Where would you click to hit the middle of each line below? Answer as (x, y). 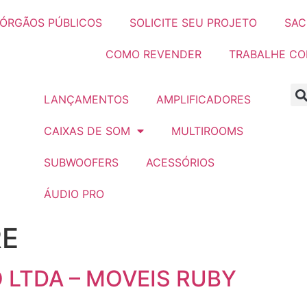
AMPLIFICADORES (203, 99)
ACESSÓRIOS (180, 162)
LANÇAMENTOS (86, 99)
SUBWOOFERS (81, 162)
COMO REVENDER (153, 54)
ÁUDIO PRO (74, 194)
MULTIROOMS (207, 131)
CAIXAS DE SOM (87, 131)
